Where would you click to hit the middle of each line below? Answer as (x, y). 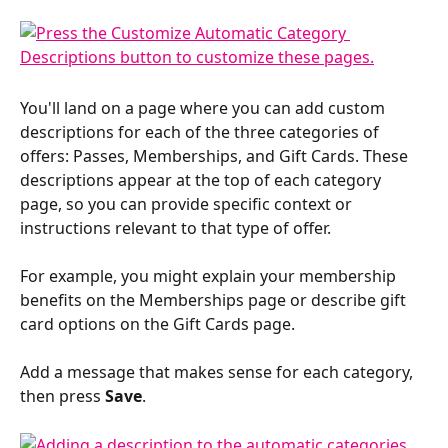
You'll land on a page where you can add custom (204, 108)
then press (62, 396)
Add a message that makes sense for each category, (218, 372)
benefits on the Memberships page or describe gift (215, 300)
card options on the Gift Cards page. (157, 324)
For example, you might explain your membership (210, 276)
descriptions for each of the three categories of (201, 132)
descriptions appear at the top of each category (202, 180)
